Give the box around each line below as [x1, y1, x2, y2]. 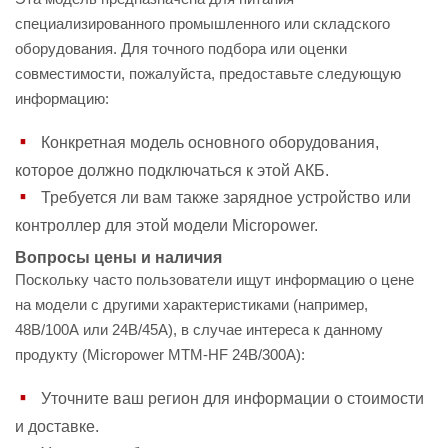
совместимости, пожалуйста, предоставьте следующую [15, 65, 401, 82]
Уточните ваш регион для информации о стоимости [41, 389, 424, 407]
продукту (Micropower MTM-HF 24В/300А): [15, 346, 305, 363]
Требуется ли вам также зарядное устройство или [41, 188, 411, 206]
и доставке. [15, 418, 99, 435]
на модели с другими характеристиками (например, [15, 296, 368, 313]
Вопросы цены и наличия [15, 249, 222, 266]
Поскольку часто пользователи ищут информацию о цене [15, 271, 414, 288]
